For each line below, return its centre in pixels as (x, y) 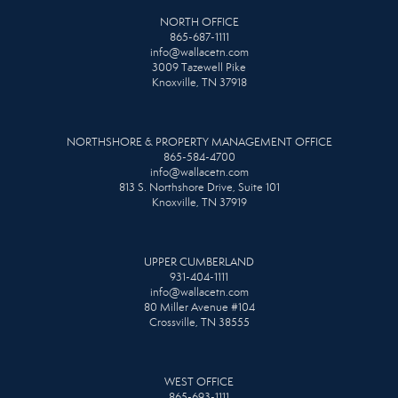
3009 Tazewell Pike (199, 67)
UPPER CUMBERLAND (199, 262)
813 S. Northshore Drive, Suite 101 (199, 187)
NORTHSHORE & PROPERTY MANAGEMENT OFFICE (199, 142)
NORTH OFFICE (199, 22)
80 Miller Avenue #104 (199, 307)
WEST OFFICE (199, 382)
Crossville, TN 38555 (199, 322)
